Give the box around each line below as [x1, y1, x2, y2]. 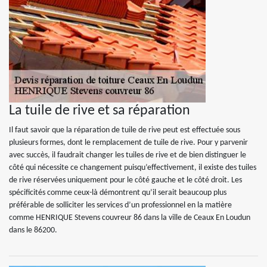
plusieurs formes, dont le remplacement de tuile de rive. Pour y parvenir [9, 138, 248, 147]
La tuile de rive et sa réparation [9, 104, 190, 118]
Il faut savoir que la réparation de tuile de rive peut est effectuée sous [9, 126, 240, 135]
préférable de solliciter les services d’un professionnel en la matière [9, 201, 232, 210]
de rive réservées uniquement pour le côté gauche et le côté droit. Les [9, 176, 242, 185]
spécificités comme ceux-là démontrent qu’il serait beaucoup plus [9, 188, 226, 197]
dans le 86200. [9, 226, 57, 235]
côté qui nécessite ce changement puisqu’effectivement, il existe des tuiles [9, 163, 256, 172]
